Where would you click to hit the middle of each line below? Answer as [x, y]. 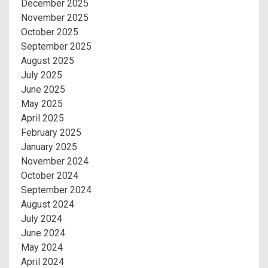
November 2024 [55, 162]
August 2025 [48, 61]
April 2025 [42, 118]
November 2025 [55, 18]
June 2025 [43, 90]
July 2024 [42, 219]
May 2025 [42, 104]
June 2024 [43, 233]
